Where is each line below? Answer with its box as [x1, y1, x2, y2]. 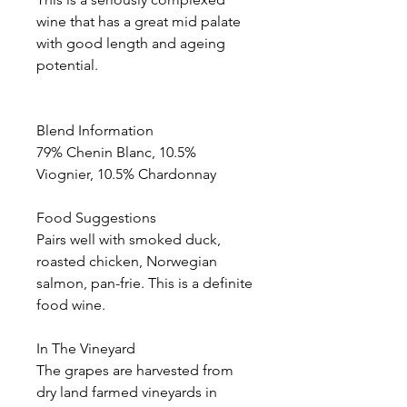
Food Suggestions [36, 209, 156, 226]
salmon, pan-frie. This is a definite [36, 274, 253, 292]
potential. [36, 56, 102, 74]
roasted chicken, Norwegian [36, 253, 217, 270]
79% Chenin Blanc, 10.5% [36, 144, 196, 161]
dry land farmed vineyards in [36, 383, 217, 401]
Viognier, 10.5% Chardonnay [36, 165, 216, 183]
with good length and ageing [36, 35, 225, 52]
